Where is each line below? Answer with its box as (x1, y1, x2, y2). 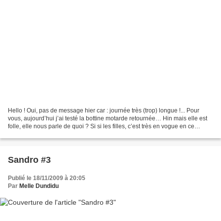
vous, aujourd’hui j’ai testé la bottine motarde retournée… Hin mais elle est (8, 115, 207, 122)
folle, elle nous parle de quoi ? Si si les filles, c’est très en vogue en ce (8, 123, 194, 130)
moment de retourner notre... (8, 131, 84, 138)
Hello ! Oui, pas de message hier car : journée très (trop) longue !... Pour (8, 107, 199, 114)
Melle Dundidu (19, 183, 59, 190)
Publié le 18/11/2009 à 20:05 (8, 175, 85, 182)
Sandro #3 (8, 155, 51, 165)
